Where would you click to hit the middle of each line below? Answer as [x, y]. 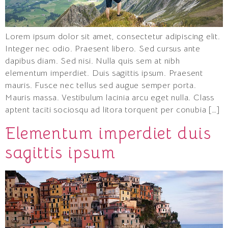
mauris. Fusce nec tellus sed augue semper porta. [101, 86]
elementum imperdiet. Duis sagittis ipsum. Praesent [104, 74]
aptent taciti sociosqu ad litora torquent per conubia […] [113, 110]
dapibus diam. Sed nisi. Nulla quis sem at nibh [93, 61]
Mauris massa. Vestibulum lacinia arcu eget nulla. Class [110, 98]
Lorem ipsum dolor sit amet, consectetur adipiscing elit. [113, 37]
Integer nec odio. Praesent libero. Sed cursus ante [103, 49]
